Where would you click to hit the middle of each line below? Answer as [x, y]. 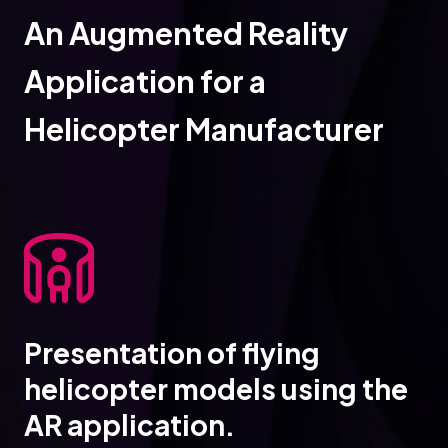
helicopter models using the [216, 388]
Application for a [145, 81]
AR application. [129, 424]
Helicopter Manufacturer [204, 129]
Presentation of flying [172, 352]
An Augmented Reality [186, 33]
